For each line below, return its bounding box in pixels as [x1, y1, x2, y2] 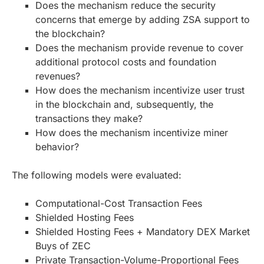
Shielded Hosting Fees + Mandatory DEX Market [35, 225, 250, 237]
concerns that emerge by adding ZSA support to [35, 13, 250, 25]
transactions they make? [35, 112, 143, 124]
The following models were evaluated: [12, 169, 181, 181]
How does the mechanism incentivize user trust [35, 84, 245, 96]
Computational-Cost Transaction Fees [35, 197, 202, 209]
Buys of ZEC [35, 239, 91, 252]
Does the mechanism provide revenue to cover [35, 41, 243, 54]
